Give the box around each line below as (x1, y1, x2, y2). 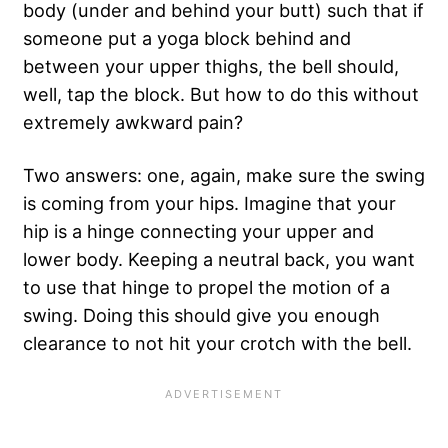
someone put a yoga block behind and (23, 27, 351, 50)
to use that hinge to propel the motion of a (23, 276, 390, 299)
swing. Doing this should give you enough (23, 304, 380, 327)
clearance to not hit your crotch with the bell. (23, 332, 412, 355)
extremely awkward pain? (23, 111, 243, 134)
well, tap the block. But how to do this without (23, 83, 419, 106)
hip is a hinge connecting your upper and (23, 220, 374, 243)
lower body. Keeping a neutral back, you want (23, 248, 415, 271)
